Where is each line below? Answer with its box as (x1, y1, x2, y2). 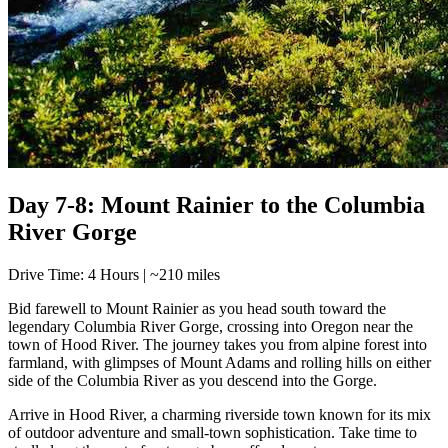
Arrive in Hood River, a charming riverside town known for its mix (8, 405, 431, 423)
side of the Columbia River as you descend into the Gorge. (8, 371, 377, 389)
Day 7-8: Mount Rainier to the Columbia (8, 191, 425, 218)
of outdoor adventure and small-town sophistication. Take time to (8, 423, 417, 441)
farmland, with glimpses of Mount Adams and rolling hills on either (8, 353, 431, 371)
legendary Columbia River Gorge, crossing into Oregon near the (8, 317, 413, 335)
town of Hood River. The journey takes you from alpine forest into (8, 335, 427, 353)
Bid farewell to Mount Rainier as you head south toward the (8, 299, 386, 317)
